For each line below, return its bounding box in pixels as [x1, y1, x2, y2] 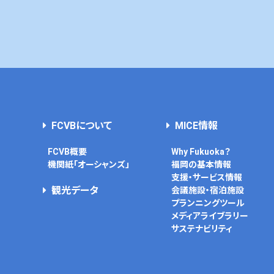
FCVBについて [51, 119, 113, 131]
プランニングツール [171, 198, 245, 208]
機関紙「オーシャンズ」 [48, 159, 130, 169]
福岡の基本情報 [171, 159, 232, 169]
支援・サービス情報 [171, 172, 243, 182]
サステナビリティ [171, 223, 233, 234]
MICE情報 [175, 119, 218, 131]
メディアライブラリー [171, 210, 249, 221]
